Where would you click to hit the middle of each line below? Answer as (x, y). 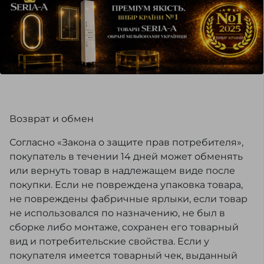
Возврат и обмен (52, 119)
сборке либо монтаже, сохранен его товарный (124, 227)
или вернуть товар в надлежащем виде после (122, 171)
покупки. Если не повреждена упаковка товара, (126, 185)
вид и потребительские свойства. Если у (109, 242)
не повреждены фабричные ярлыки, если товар (128, 199)
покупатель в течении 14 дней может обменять (126, 157)
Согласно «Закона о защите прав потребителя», (126, 143)
